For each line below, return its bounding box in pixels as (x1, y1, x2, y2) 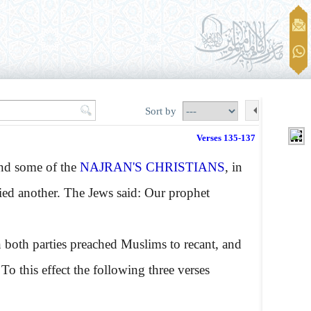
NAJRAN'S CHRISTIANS (80, 160, 225, 174)
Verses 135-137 (196, 133, 255, 143)
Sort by (145, 105, 179, 117)
